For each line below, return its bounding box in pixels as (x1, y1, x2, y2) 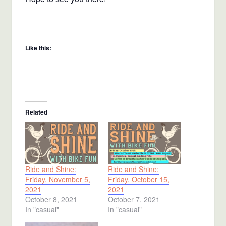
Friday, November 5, (25, 174, 90, 184)
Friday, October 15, (108, 174, 169, 184)
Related (25, 107, 47, 117)
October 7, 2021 (108, 194, 160, 204)
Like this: (25, 43, 51, 53)
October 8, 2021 (25, 194, 77, 204)
